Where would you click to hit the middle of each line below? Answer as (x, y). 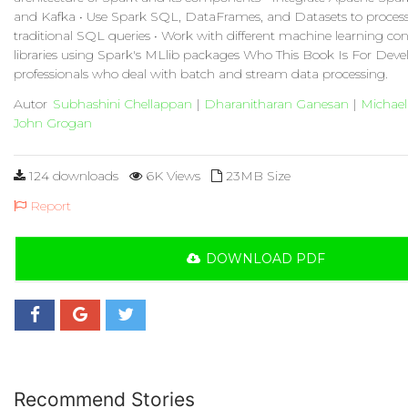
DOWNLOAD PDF (265, 259)
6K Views (171, 176)
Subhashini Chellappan (122, 104)
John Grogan (53, 123)
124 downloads (72, 176)
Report (49, 206)
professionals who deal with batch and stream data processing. (201, 74)
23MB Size (256, 176)
